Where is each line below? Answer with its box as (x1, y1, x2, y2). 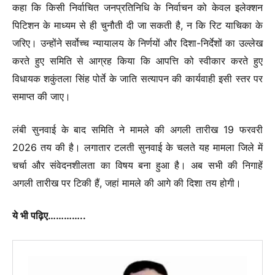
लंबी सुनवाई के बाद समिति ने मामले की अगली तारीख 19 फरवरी (12, 123, 263, 136)
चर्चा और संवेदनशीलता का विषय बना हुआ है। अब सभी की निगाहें (12, 158, 263, 171)
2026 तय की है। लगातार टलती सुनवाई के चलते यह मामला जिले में (12, 141, 263, 153)
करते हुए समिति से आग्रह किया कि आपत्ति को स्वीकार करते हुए (12, 55, 263, 68)
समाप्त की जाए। (12, 90, 71, 103)
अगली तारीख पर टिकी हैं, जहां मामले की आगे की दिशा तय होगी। (12, 176, 241, 189)
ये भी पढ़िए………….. (12, 209, 86, 222)
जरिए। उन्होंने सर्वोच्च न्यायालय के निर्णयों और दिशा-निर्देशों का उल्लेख (12, 37, 263, 50)
